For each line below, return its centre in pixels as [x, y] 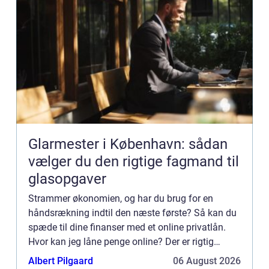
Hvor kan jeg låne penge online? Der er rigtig [121, 241]
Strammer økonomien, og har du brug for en [121, 198]
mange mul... [56, 256]
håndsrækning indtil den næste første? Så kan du [132, 213]
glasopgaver [67, 179]
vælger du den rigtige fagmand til [134, 161]
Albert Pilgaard [61, 261]
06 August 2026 [207, 261]
